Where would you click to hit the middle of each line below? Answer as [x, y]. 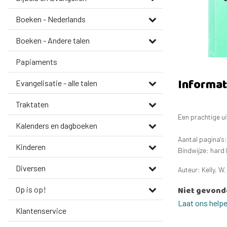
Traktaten [32, 104]
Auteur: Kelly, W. [202, 169]
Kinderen [31, 147]
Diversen [31, 168]
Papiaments [36, 62]
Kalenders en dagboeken [56, 125]
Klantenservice [41, 211]
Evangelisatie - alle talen [56, 83]
